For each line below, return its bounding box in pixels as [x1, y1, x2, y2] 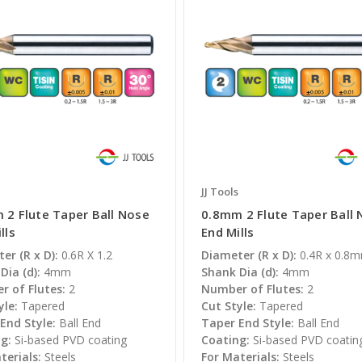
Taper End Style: [201, 315, 295, 331]
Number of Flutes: [201, 281, 305, 297]
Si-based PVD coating [14, 332, 127, 348]
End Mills [201, 224, 255, 241]
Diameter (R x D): [201, 247, 297, 263]
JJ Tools [201, 184, 239, 200]
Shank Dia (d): [201, 264, 280, 280]
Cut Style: [201, 298, 257, 314]
